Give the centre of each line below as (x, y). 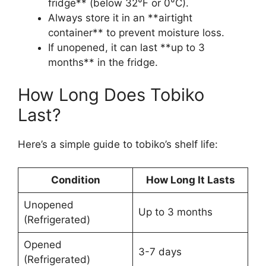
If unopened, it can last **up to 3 (126, 47)
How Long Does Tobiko (111, 95)
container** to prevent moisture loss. (136, 32)
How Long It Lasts (190, 180)
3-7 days (160, 251)
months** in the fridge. (103, 62)
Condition (75, 180)
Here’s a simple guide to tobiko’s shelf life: (118, 145)
